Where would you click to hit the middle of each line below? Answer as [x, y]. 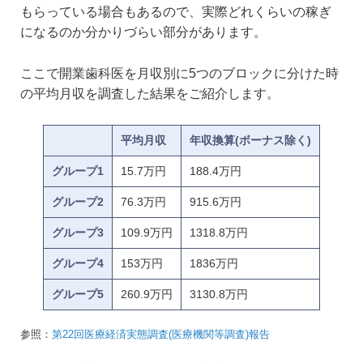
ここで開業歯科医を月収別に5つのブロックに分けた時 [179, 73]
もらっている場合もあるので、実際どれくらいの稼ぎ [176, 12]
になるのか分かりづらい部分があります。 [143, 32]
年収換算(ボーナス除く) [250, 140]
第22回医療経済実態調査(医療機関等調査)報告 [161, 334]
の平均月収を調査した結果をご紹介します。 [150, 93]
